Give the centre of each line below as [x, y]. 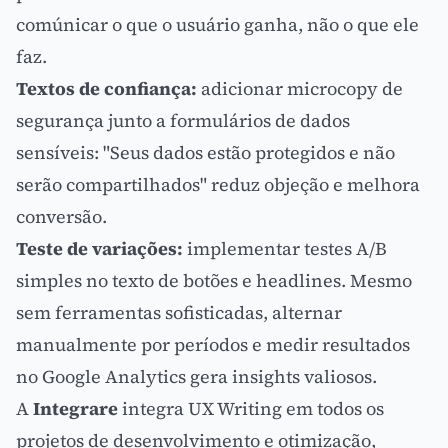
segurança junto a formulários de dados [183, 120]
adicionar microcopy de [300, 88]
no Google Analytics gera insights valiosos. [196, 376]
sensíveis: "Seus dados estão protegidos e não [205, 152]
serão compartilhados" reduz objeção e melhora [218, 184]
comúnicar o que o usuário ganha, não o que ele [217, 24]
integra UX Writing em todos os [251, 408]
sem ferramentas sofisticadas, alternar [179, 312]
